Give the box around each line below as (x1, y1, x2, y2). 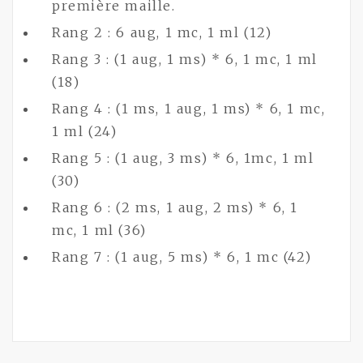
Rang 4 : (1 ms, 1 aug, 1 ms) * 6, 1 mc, (52, 100, 326, 117)
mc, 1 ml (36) (52, 222, 147, 238)
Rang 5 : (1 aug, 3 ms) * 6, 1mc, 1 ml (52, 150, 314, 166)
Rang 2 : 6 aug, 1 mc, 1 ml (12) (52, 24, 272, 41)
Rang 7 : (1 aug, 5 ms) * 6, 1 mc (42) (52, 249, 312, 265)
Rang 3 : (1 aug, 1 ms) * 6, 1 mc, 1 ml (52, 51, 318, 67)
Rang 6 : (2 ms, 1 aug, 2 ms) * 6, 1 (52, 199, 299, 216)
